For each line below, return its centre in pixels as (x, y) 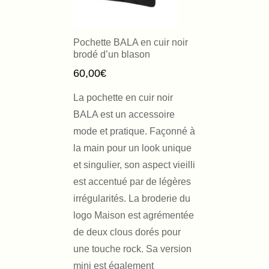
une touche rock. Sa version (132, 249)
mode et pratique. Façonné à (134, 131)
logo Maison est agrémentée (134, 215)
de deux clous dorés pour (127, 232)
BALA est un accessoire (124, 114)
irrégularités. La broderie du (132, 198)
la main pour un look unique (132, 148)
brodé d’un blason (112, 54)
